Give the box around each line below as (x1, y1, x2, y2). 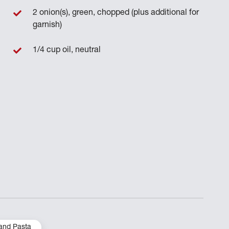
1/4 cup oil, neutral (32, 46, 101, 55)
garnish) (32, 21, 62, 30)
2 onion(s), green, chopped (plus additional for (32, 9, 199, 17)
